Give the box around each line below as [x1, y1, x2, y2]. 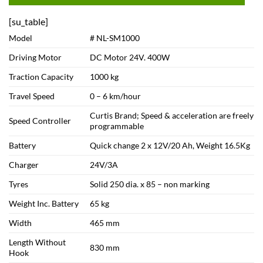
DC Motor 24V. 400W [90, 52, 170, 63]
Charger [9, 160, 39, 170]
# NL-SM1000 [90, 33, 140, 43]
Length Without [9, 237, 66, 248]
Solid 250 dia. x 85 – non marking [90, 179, 210, 190]
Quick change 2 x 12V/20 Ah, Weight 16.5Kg [90, 140, 251, 151]
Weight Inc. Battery [9, 198, 79, 209]
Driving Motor [9, 52, 62, 63]
